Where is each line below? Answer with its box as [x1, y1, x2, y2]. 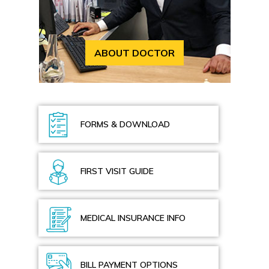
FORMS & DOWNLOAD [80, 119, 170, 130]
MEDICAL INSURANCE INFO [80, 213, 186, 224]
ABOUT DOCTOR [94, 47, 175, 59]
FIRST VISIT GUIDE [80, 166, 154, 177]
